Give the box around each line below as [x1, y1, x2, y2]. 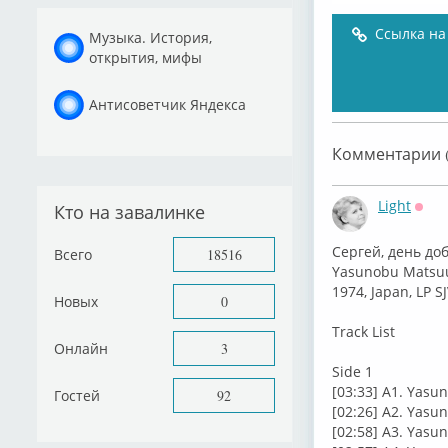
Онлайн [54, 338, 108, 358]
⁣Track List [332, 322, 395, 341]
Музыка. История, [89, 27, 212, 47]
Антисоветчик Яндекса [89, 94, 246, 114]
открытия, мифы [89, 47, 202, 67]
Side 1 [332, 362, 373, 381]
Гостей [54, 385, 100, 405]
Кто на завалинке [54, 200, 205, 224]
